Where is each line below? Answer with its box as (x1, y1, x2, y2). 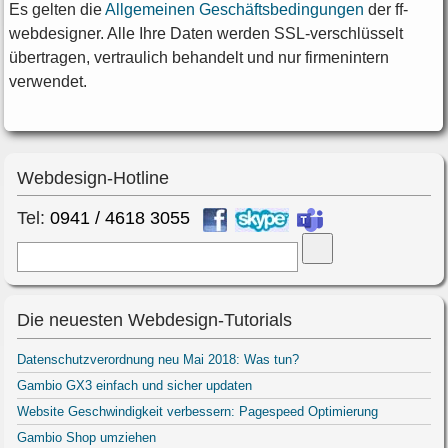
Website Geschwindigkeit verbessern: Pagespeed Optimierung (17, 403, 379, 419)
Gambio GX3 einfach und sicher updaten (17, 377, 253, 393)
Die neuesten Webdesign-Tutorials (17, 310, 293, 331)
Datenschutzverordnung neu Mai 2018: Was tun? (17, 351, 300, 367)
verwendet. (8, 73, 87, 91)
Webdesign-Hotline (17, 168, 170, 189)
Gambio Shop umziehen (17, 429, 157, 445)
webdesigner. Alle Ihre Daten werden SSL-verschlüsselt (8, 25, 403, 43)
